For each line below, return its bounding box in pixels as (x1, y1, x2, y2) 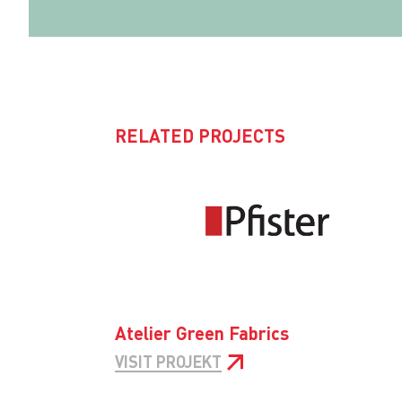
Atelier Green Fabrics (115, 321, 289, 345)
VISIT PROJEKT (115, 351, 222, 372)
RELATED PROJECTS (127, 124, 285, 148)
